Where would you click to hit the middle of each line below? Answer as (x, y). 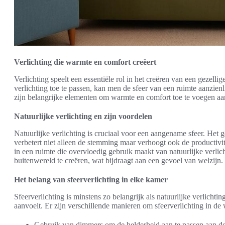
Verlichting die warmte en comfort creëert (85, 62)
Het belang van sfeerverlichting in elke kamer (91, 179)
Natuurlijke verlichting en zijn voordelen (83, 116)
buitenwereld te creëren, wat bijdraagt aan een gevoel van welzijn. (119, 160)
